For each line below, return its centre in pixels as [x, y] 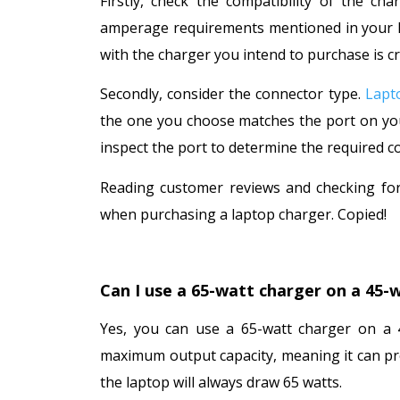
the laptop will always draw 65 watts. [223, 383]
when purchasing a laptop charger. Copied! [243, 214]
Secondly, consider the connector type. [233, 94]
